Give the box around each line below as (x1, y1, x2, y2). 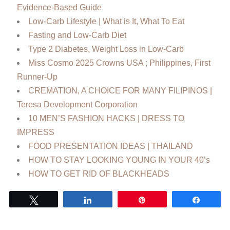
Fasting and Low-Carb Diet (28, 31, 126, 40)
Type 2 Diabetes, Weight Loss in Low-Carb (28, 45, 184, 54)
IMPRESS (16, 128, 54, 137)
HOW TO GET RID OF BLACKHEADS (28, 169, 169, 179)
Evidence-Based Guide (16, 3, 102, 12)
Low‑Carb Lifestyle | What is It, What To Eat (28, 17, 184, 26)
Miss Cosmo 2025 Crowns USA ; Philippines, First (28, 59, 210, 68)
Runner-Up (16, 72, 57, 82)
